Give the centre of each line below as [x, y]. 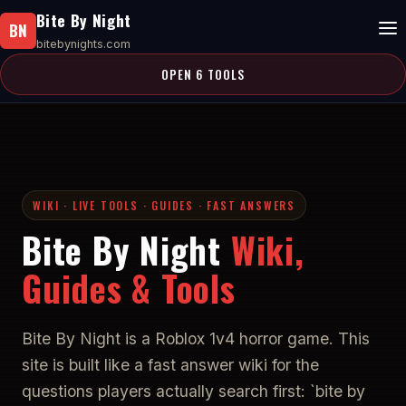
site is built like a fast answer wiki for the [170, 364]
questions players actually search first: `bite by [193, 391]
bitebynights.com [83, 44]
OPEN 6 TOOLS [203, 75]
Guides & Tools [129, 287]
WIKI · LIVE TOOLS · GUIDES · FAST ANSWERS [164, 205]
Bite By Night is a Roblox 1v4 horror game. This [196, 338]
